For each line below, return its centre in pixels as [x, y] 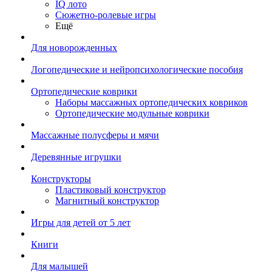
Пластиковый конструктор [110, 190]
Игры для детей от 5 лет [81, 223]
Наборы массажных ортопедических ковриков [151, 102]
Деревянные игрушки [76, 157]
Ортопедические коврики [84, 91]
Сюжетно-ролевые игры [106, 15]
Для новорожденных [74, 48]
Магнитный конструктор [107, 201]
